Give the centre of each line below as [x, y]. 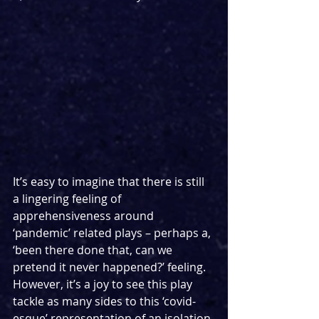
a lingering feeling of [68, 198]
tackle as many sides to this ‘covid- [104, 301]
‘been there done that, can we [94, 250]
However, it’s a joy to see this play [104, 284]
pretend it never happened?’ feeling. [111, 267]
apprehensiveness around [85, 215]
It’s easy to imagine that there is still [110, 181]
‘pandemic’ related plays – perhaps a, [113, 232]
